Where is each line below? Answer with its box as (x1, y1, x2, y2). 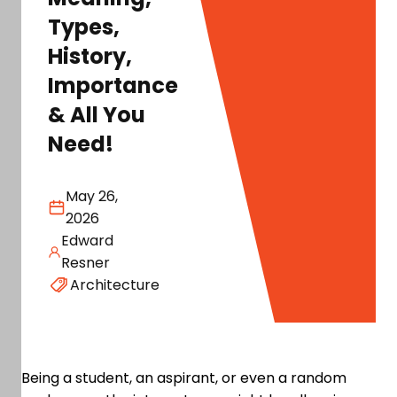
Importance (48, 71, 178, 100)
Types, (48, 12, 120, 42)
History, (48, 42, 132, 71)
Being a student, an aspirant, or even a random (21, 368, 346, 388)
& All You (48, 100, 145, 129)
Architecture (70, 275, 160, 295)
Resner (61, 253, 111, 273)
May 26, (65, 186, 118, 206)
